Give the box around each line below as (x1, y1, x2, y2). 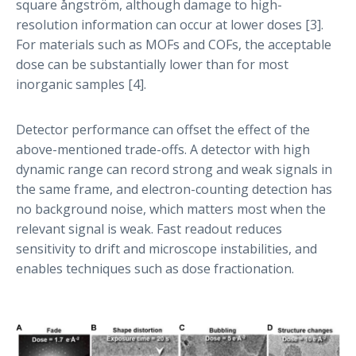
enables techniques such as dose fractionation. (16, 259, 294, 277)
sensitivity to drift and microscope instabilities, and (16, 239, 317, 257)
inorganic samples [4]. (16, 75, 146, 93)
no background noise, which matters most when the (16, 199, 326, 218)
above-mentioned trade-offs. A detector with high (16, 140, 310, 158)
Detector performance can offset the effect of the (16, 120, 310, 138)
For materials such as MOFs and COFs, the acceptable (16, 35, 331, 53)
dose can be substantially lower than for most (16, 55, 288, 73)
